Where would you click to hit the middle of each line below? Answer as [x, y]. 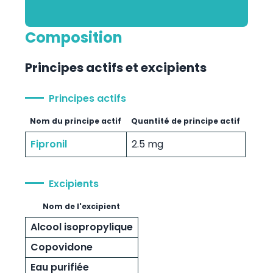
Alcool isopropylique [81, 227]
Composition [73, 37]
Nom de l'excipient [81, 206]
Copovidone [61, 247]
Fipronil [48, 144]
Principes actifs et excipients [115, 67]
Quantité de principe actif [185, 121]
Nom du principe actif [75, 121]
